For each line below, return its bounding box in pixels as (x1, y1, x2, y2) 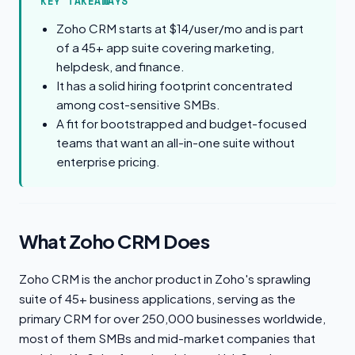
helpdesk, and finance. (56, 59, 185, 74)
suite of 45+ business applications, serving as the (19, 291, 296, 306)
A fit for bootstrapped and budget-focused (56, 116, 307, 131)
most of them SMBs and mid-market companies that (19, 330, 315, 345)
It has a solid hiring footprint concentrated (56, 78, 292, 93)
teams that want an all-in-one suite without (56, 135, 295, 150)
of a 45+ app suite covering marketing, (56, 40, 274, 55)
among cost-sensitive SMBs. (56, 97, 220, 112)
